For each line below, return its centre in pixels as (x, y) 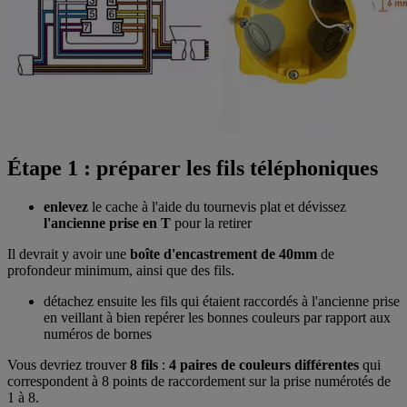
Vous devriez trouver (69, 365)
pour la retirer (213, 223)
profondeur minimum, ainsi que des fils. (121, 271)
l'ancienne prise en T (109, 223)
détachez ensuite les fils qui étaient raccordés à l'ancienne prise (222, 302)
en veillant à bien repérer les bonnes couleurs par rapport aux (217, 318)
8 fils (146, 365)
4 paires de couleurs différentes (264, 365)
